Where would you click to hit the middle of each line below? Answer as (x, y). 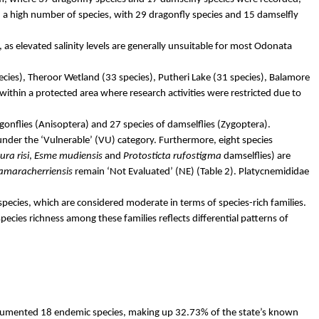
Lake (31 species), (229, 78)
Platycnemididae (274, 172)
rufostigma (197, 156)
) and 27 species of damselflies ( (153, 125)
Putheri (173, 78)
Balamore (289, 78)
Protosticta (147, 156)
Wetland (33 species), (110, 78)
